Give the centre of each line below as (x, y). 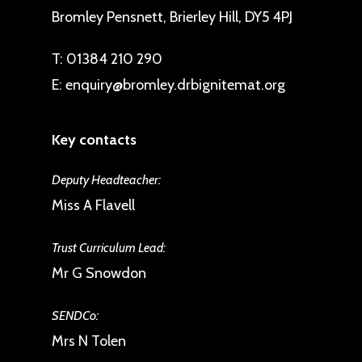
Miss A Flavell (93, 205)
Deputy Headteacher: (106, 180)
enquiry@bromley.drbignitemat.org (175, 85)
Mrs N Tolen (89, 341)
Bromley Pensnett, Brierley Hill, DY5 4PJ (172, 17)
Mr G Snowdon (99, 273)
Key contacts (94, 140)
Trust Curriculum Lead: (109, 248)
